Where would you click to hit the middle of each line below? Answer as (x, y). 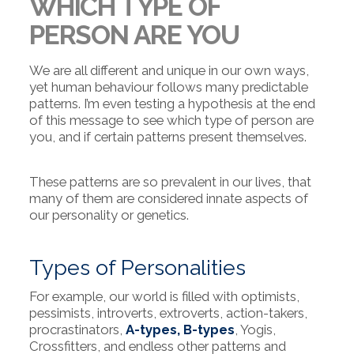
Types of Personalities (137, 268)
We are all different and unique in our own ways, (169, 71)
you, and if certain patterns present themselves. (168, 137)
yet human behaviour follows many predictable (168, 87)
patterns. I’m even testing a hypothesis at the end (172, 104)
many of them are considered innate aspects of (168, 199)
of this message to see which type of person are (171, 121)
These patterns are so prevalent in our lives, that (170, 182)
